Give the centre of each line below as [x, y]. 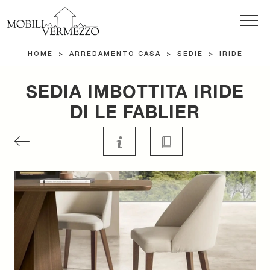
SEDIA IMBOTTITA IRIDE [135, 91]
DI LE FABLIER [135, 112]
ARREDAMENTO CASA [115, 55]
